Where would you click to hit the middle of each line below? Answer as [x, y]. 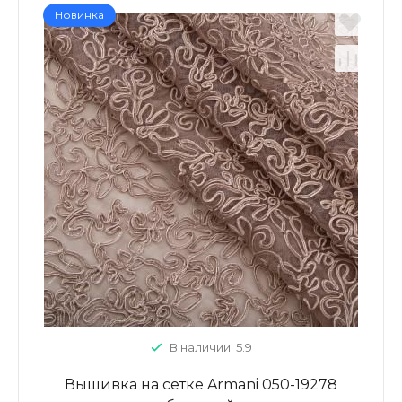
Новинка [79, 15]
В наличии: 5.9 [210, 347]
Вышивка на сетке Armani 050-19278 [201, 385]
